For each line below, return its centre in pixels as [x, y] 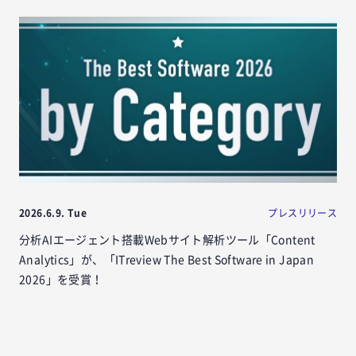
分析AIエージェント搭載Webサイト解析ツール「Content [167, 240]
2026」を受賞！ [61, 279]
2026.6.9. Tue [53, 213]
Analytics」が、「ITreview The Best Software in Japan [166, 259]
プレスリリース [302, 213]
